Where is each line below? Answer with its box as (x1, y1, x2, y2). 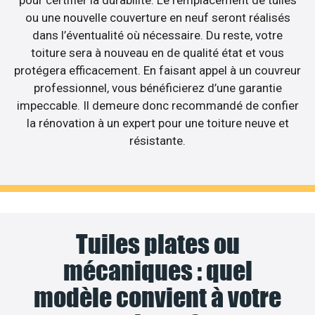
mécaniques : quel (63, 255, 252, 287)
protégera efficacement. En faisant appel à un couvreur (14, 63, 301, 77)
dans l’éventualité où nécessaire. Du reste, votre (32, 27, 283, 42)
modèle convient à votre (34, 282, 281, 314)
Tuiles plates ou (75, 229, 240, 260)
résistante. (129, 133, 186, 148)
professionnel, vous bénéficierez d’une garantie (33, 80, 282, 95)
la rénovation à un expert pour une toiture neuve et (26, 115, 289, 130)
